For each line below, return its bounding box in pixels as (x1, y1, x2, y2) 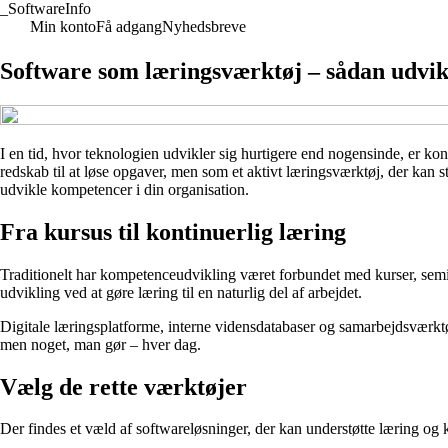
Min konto (30, 18, 96, 35)
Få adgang (96, 18, 162, 35)
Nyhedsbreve (162, 18, 246, 35)
